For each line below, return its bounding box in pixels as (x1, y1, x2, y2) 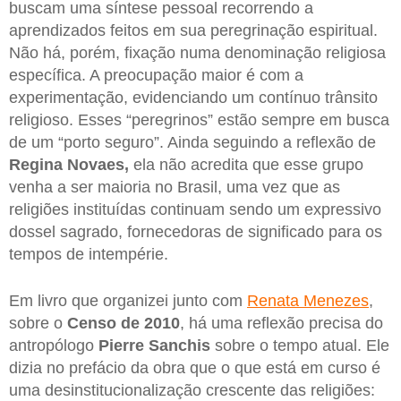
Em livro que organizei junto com (9, 292, 247, 311)
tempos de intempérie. (9, 245, 168, 264)
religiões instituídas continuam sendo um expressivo (9, 200, 381, 219)
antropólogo (9, 337, 98, 355)
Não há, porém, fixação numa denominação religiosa (9, 44, 386, 63)
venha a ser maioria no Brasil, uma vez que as (9, 178, 340, 197)
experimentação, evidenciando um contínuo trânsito (9, 89, 378, 107)
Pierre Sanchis (98, 337, 210, 355)
